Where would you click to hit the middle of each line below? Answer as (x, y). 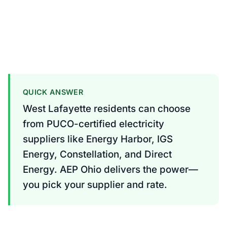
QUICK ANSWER (53, 92)
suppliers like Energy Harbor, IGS (98, 139)
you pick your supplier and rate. (95, 185)
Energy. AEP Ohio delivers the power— (110, 170)
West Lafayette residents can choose (106, 109)
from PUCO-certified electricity (93, 124)
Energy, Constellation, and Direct (97, 155)
